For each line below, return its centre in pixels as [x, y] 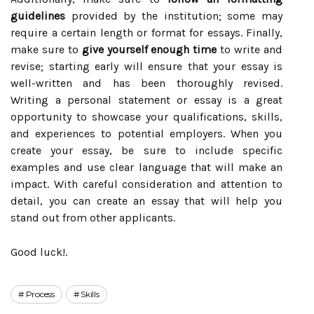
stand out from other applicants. [93, 217]
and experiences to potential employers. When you [146, 133]
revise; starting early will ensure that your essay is [146, 66]
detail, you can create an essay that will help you [146, 200]
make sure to [46, 49]
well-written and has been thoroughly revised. [146, 83]
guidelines [38, 15]
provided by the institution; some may [174, 15]
